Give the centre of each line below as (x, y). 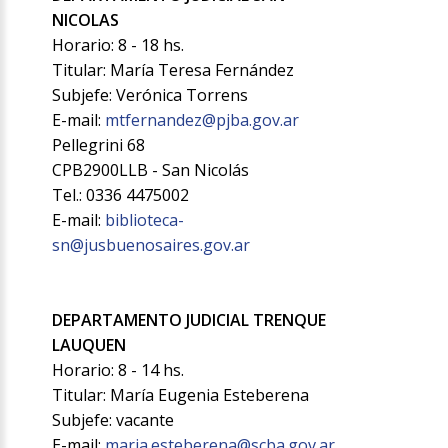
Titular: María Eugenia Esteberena (181, 395)
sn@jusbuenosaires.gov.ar (151, 245)
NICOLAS (86, 20)
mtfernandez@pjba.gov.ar (202, 120)
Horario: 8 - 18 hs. (118, 45)
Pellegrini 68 (99, 145)
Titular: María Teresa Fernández (173, 70)
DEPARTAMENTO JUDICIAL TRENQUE (189, 320)
